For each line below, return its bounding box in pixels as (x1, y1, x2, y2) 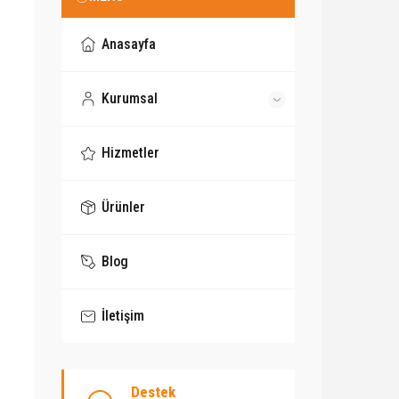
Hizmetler (102, 144, 160, 161)
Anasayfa (102, 36, 157, 53)
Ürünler (102, 199, 146, 216)
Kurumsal (102, 90, 159, 107)
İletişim (102, 307, 145, 324)
